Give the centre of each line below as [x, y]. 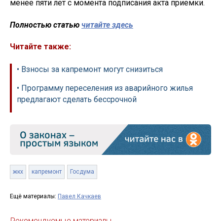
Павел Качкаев [79, 197]
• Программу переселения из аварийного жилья [105, 88]
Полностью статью [46, 25]
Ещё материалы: [34, 197]
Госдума [82, 172]
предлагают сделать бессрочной [77, 100]
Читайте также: [40, 47]
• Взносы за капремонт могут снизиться [90, 70]
